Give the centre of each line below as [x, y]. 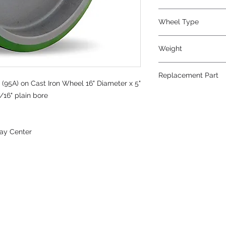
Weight [170, 48]
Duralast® [175, 40]
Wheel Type [179, 22]
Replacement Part [188, 75]
